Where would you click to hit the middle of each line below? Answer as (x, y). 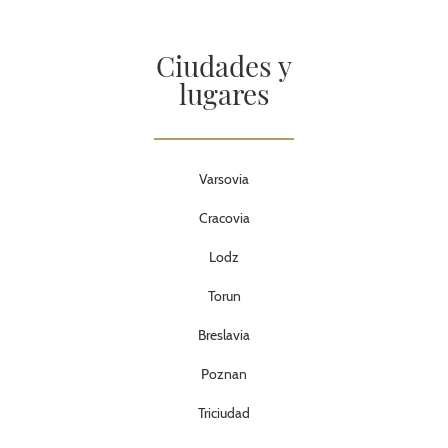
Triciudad (224, 413)
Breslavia (224, 335)
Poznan (224, 374)
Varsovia (224, 179)
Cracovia (224, 218)
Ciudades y (224, 65)
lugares (224, 93)
